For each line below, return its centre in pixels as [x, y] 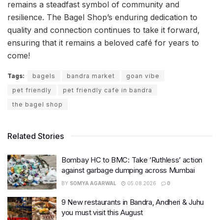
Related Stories [36, 136]
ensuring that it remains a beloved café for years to [103, 42]
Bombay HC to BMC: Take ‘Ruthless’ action [132, 160]
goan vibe [143, 76]
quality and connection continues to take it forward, [104, 30]
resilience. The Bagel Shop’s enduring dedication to [102, 17]
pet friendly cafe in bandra [108, 90]
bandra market [91, 76]
